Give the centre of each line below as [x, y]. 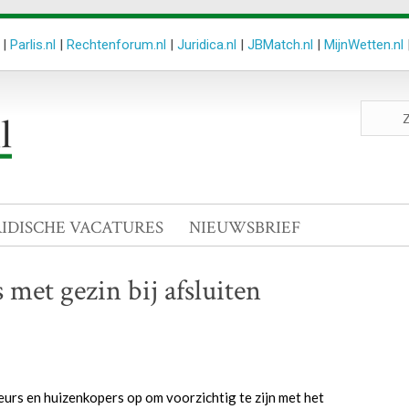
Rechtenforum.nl [116, 45]
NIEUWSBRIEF [245, 228]
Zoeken [382, 109]
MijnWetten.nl [364, 45]
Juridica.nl [207, 45]
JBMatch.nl [280, 45]
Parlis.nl [33, 45]
